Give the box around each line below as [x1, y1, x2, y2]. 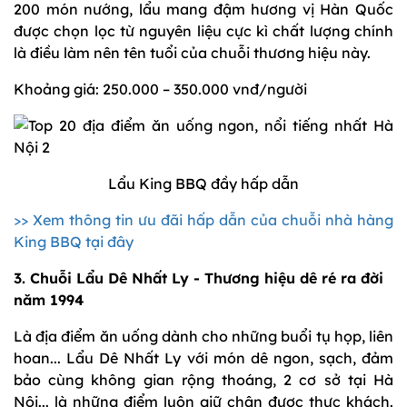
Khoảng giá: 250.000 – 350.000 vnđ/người [14, 80, 307, 99]
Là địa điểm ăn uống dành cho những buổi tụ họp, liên [14, 327, 393, 346]
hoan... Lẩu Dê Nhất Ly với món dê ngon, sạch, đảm [14, 349, 393, 368]
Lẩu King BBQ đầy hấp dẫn [108, 174, 299, 194]
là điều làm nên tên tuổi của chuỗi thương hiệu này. [14, 44, 371, 63]
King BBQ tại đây [14, 233, 134, 252]
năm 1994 [14, 291, 84, 310]
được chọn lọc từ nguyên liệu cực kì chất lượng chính [14, 22, 393, 41]
